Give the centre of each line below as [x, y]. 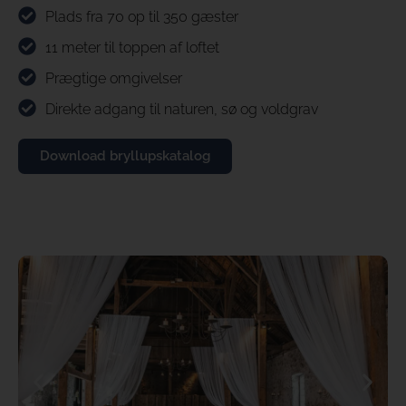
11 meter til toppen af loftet [132, 48]
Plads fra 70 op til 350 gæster [142, 17]
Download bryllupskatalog [125, 156]
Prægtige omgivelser [114, 79]
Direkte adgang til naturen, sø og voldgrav [182, 110]
